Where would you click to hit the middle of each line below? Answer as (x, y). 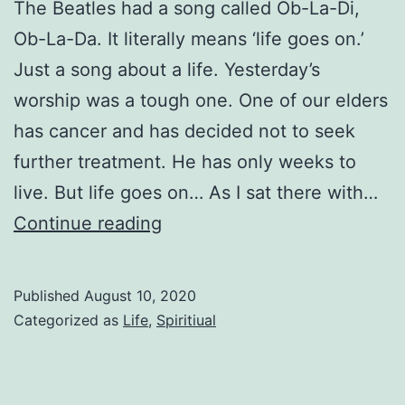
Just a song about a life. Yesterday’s (167, 69)
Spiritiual (186, 320)
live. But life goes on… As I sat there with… (196, 192)
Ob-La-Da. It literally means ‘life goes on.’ (189, 38)
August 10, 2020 (140, 295)
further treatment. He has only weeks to (185, 161)
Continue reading (88, 223)
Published (49, 295)
